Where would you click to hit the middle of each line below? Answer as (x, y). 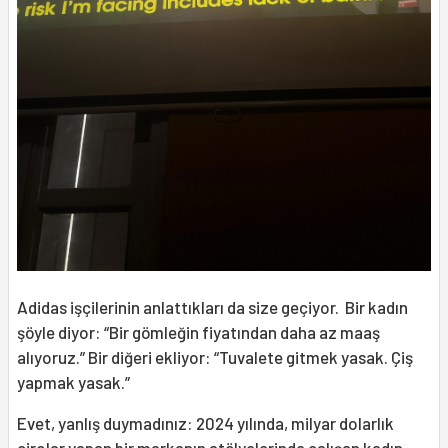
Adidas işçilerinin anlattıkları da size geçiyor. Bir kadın (212, 306)
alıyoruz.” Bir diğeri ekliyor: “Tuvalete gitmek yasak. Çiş (215, 356)
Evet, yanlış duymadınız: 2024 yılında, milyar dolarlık (205, 422)
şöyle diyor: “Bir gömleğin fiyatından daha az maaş (198, 331)
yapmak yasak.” (73, 381)
